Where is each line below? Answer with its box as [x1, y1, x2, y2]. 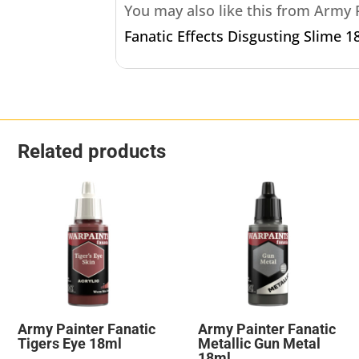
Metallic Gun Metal [197, 334, 321, 352]
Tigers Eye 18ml [18, 334, 122, 352]
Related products [18, 140, 166, 163]
